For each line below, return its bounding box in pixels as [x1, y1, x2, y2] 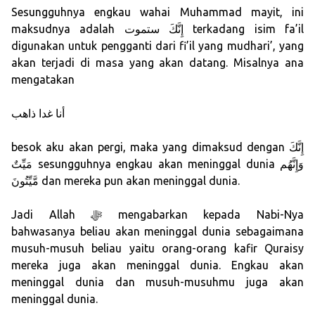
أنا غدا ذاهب [11, 107, 65, 120]
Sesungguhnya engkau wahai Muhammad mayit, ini [11, 6, 304, 19]
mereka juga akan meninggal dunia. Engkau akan [11, 259, 304, 272]
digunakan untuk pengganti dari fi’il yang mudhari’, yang [11, 39, 304, 53]
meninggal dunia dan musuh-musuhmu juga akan [11, 276, 304, 289]
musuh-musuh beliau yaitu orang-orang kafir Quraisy [11, 242, 304, 255]
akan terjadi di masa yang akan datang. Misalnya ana [11, 56, 304, 70]
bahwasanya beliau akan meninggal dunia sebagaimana [11, 225, 304, 238]
